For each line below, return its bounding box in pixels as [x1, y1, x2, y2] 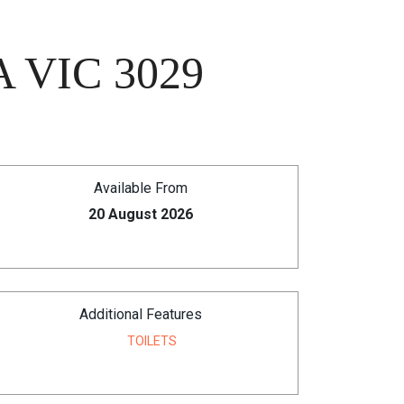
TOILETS [127, 334, 177, 348]
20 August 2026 [88, 206, 193, 223]
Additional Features [79, 306, 202, 323]
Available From [94, 179, 188, 197]
